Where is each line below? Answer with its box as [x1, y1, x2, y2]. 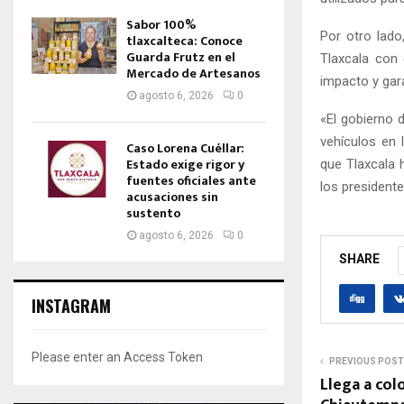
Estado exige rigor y [126, 154, 244, 175]
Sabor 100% [126, 14, 196, 35]
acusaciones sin [126, 187, 218, 207]
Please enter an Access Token [32, 350, 203, 364]
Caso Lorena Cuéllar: [126, 138, 244, 159]
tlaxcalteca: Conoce [126, 31, 243, 51]
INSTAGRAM [32, 294, 111, 317]
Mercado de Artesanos [126, 63, 261, 84]
